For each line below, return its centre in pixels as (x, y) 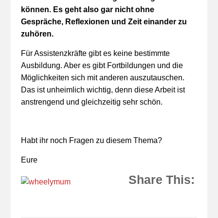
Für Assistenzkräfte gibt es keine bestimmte (95, 53)
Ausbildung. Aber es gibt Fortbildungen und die (102, 65)
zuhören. (37, 34)
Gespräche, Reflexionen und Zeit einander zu (104, 22)
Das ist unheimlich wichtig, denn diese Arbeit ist (103, 90)
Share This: (162, 180)
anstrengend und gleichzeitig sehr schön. (92, 102)
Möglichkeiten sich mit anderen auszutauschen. (102, 78)
